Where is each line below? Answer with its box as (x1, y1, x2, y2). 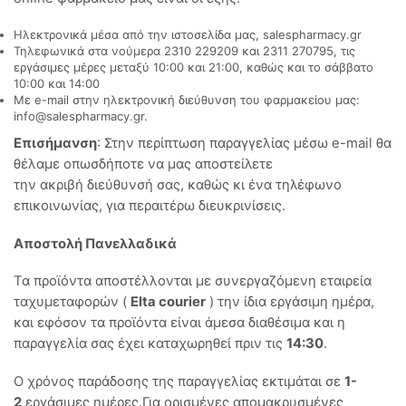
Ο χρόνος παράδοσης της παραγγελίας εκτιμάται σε (14, 372, 344, 390)
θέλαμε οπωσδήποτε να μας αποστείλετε (14, 155, 273, 172)
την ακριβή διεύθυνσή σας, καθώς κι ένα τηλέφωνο (14, 176, 342, 193)
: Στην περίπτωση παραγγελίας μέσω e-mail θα (97, 134, 391, 151)
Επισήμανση (14, 134, 97, 151)
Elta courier (130, 294, 206, 311)
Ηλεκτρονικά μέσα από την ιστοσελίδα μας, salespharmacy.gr (14, 26, 362, 42)
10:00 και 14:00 (14, 75, 100, 91)
